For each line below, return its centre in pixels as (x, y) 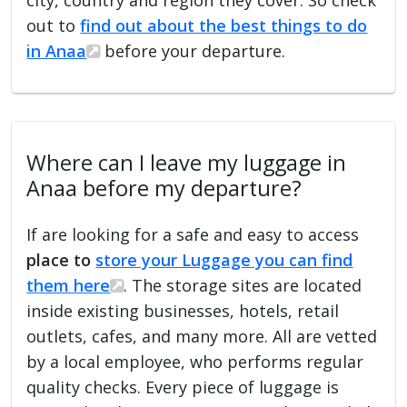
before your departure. (193, 50)
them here (69, 285)
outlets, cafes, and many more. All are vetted (202, 336)
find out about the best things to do (224, 25)
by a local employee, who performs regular (195, 361)
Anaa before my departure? (164, 188)
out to (54, 25)
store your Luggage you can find (224, 259)
